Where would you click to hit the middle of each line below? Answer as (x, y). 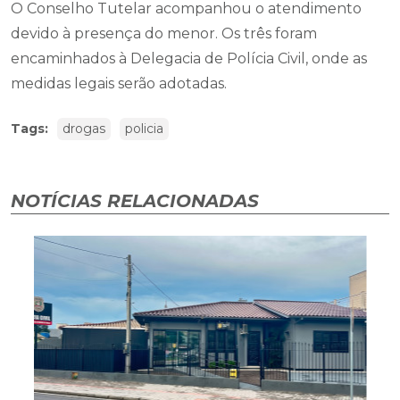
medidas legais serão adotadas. (119, 83)
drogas (84, 128)
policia (144, 128)
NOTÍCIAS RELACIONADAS (135, 200)
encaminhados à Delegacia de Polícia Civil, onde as (189, 58)
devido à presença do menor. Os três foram (164, 33)
